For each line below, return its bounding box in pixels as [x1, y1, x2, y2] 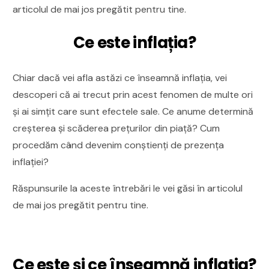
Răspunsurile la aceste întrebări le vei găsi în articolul [13, 181, 243, 195]
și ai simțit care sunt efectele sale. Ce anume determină [13, 104, 254, 118]
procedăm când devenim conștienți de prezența [13, 138, 225, 151]
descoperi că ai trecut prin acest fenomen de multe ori [13, 88, 253, 101]
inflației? [13, 155, 52, 168]
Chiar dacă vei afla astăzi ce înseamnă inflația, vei [13, 71, 228, 84]
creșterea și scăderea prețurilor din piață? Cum [13, 121, 220, 134]
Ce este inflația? [73, 31, 196, 53]
